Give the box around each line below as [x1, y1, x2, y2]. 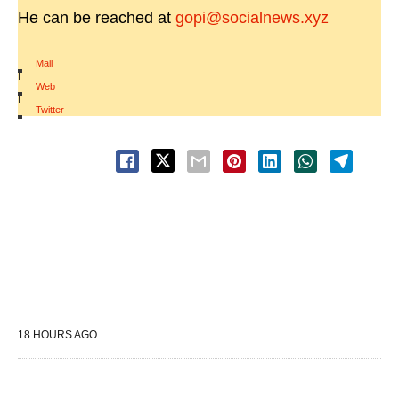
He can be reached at [18, 9, 175, 27]
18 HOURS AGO [18, 329, 97, 341]
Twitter [36, 104, 64, 115]
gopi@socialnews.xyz [175, 9, 329, 27]
